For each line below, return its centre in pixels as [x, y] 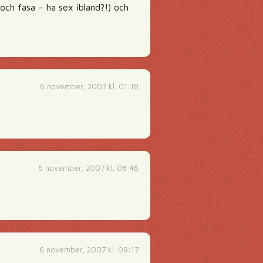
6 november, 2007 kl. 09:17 [89, 249]
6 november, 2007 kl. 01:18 [89, 86]
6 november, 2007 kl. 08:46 [88, 168]
